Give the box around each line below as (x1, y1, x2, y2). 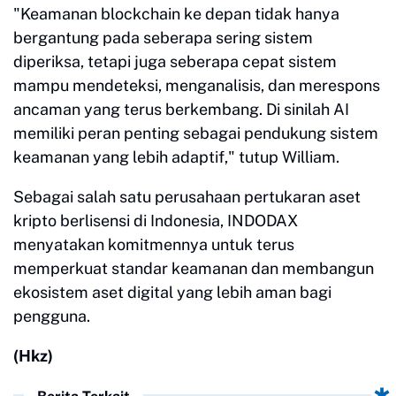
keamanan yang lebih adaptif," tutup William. (13, 148, 339, 167)
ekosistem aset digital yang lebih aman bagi (13, 283, 331, 302)
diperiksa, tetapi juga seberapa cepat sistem (13, 52, 337, 72)
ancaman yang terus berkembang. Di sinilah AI (13, 100, 349, 119)
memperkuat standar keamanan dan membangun (13, 259, 374, 278)
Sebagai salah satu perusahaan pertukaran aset (13, 187, 361, 207)
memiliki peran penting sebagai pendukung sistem (13, 124, 378, 143)
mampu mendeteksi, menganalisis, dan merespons (13, 76, 380, 95)
